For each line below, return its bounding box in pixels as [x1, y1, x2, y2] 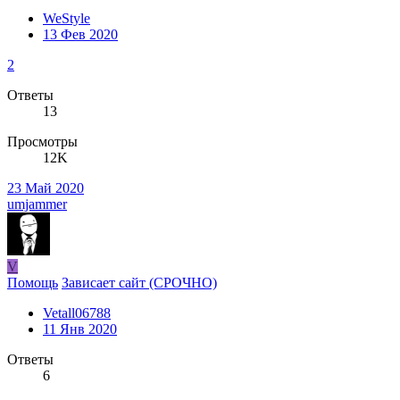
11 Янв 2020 [43, 321, 117, 337]
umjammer [7, 196, 67, 212]
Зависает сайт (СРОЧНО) [62, 275, 217, 291]
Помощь [7, 275, 58, 291]
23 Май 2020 [7, 180, 84, 196]
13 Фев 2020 [43, 27, 118, 43]
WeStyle [43, 11, 90, 27]
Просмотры [7, 134, 78, 150]
